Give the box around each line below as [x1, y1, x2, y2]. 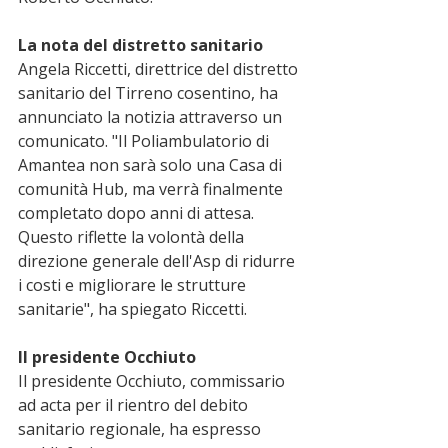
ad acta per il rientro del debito [18, 394, 252, 416]
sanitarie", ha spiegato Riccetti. [18, 298, 247, 320]
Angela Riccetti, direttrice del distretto [18, 58, 302, 80]
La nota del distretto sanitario [18, 34, 263, 56]
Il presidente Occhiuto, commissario [18, 370, 289, 392]
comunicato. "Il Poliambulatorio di [18, 130, 273, 152]
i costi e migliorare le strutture [18, 274, 250, 296]
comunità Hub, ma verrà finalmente [18, 178, 287, 200]
